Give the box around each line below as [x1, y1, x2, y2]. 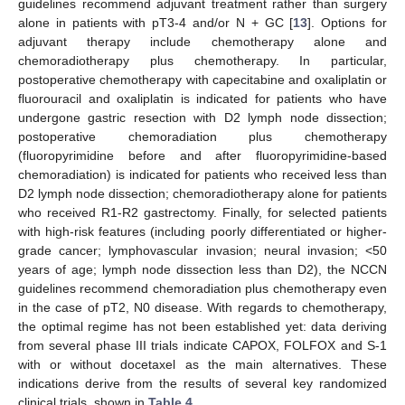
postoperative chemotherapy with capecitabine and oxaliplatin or [18, 71, 387, 87]
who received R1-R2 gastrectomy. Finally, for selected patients [18, 204, 387, 220]
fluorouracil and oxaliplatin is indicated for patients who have [18, 90, 387, 106]
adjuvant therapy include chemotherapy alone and [18, 33, 387, 49]
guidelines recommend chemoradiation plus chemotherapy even [18, 280, 387, 296]
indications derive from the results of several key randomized [18, 375, 387, 391]
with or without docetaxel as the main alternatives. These [18, 356, 387, 372]
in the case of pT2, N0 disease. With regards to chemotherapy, [18, 299, 387, 315]
